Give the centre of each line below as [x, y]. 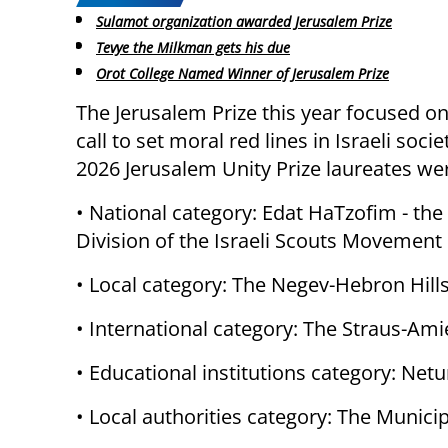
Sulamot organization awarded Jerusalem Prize [244, 22]
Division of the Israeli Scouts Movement [259, 240]
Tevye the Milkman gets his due [193, 48]
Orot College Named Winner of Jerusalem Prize [242, 73]
